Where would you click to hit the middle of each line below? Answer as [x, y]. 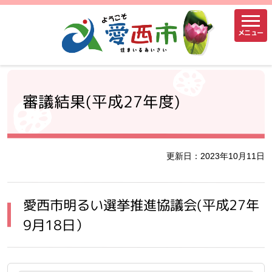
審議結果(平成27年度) [101, 101]
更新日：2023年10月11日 [216, 156]
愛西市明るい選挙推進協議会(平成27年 [141, 205]
